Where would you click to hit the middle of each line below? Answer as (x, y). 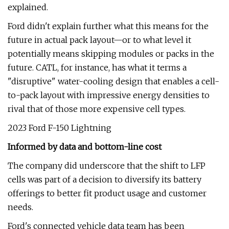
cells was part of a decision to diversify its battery (105, 179)
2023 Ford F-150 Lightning (60, 128)
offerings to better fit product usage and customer (107, 193)
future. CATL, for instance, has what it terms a (97, 67)
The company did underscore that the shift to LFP (107, 166)
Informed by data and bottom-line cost (85, 147)
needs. (20, 207)
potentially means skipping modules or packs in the (111, 54)
